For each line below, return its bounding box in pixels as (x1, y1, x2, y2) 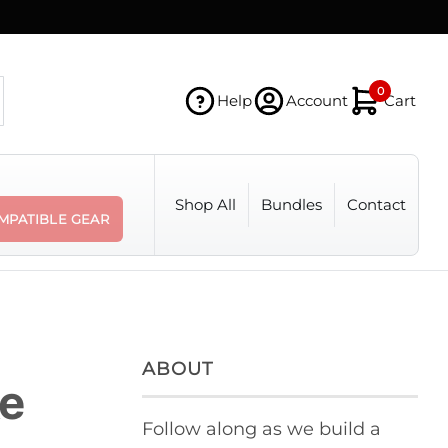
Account (286, 91, 348, 110)
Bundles (261, 195, 323, 214)
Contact (347, 195, 407, 214)
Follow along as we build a (142, 418, 381, 440)
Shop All (175, 195, 237, 214)
